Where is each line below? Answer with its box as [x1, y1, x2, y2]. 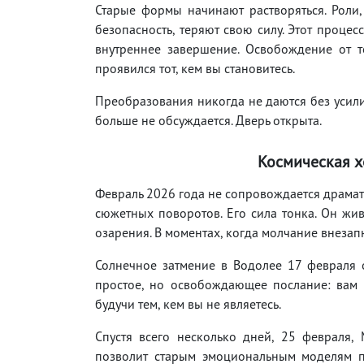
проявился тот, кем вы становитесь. [95, 59, 295, 76]
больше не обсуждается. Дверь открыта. [95, 111, 322, 128]
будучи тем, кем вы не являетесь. [95, 295, 281, 312]
